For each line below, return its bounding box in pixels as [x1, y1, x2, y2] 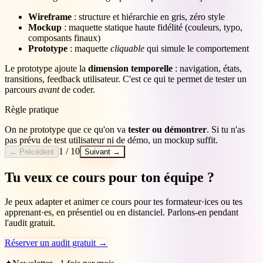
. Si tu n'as [207, 124, 245, 134]
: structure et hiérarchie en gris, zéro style [72, 11, 225, 22]
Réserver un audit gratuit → [5, 238, 107, 248]
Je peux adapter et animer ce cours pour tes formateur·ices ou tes [5, 197, 242, 207]
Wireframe [28, 11, 72, 22]
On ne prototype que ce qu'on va [5, 124, 128, 134]
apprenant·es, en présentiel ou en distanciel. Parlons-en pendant [5, 207, 238, 218]
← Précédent [9, 147, 54, 156]
